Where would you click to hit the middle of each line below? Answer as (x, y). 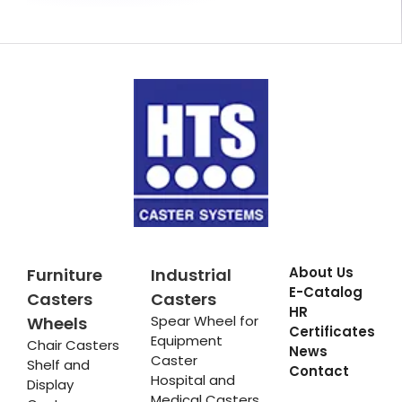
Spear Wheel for (204, 321)
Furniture (65, 275)
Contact (319, 371)
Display (50, 385)
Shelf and (58, 365)
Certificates (332, 332)
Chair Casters (73, 345)
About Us (321, 272)
